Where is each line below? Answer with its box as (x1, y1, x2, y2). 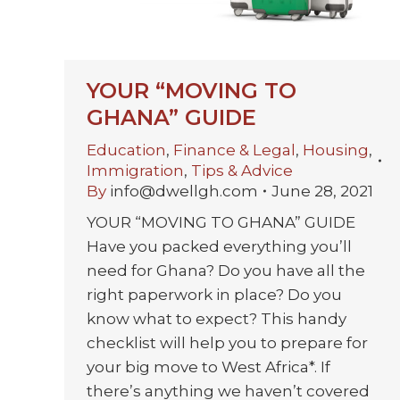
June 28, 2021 (271, 181, 373, 200)
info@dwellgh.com (110, 181, 258, 200)
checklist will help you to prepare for (87, 333, 368, 352)
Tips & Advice (191, 161, 293, 179)
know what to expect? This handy (87, 309, 346, 328)
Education (87, 140, 166, 159)
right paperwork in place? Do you (87, 285, 342, 304)
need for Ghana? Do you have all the (87, 261, 365, 279)
